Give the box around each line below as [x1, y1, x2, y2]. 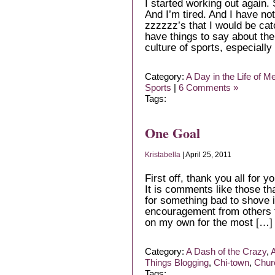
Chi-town [214, 258, 249, 268]
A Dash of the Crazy [186, 247, 266, 257]
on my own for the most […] [145, 216, 273, 228]
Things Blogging [145, 258, 209, 268]
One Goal [145, 123, 200, 143]
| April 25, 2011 [180, 150, 231, 159]
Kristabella [145, 150, 180, 159]
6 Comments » [179, 83, 238, 93]
